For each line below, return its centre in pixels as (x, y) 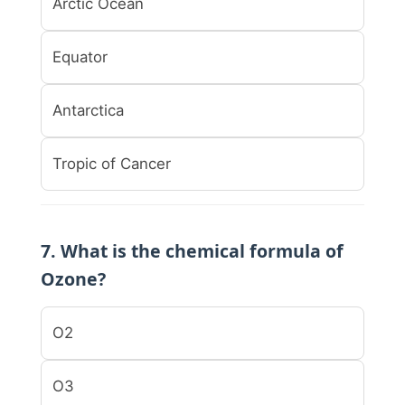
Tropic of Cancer (112, 163)
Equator (80, 57)
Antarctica (88, 110)
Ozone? (73, 278)
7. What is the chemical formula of (192, 250)
